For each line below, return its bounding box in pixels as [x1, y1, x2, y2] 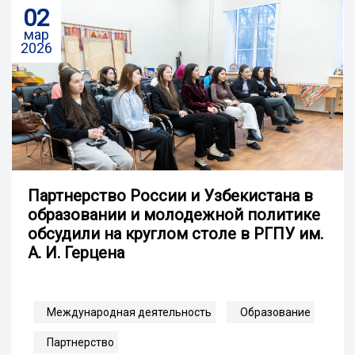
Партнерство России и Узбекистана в [28, 185, 313, 205]
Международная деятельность [47, 305, 212, 319]
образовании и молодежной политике [28, 204, 320, 224]
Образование [240, 305, 311, 319]
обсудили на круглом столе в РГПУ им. [28, 223, 323, 243]
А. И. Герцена [28, 242, 124, 262]
